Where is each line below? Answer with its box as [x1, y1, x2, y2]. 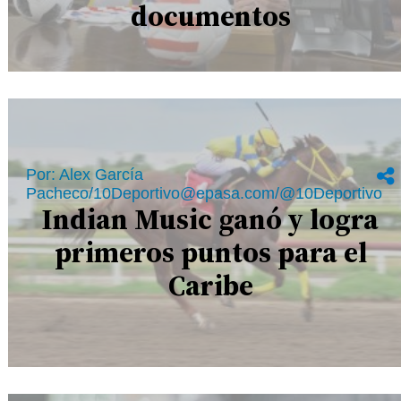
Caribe [167, 265, 253, 305]
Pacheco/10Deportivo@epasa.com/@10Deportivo [26, 183, 383, 202]
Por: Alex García [26, 165, 144, 183]
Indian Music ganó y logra [42, 199, 380, 239]
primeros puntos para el [54, 232, 367, 272]
